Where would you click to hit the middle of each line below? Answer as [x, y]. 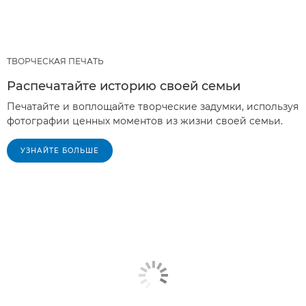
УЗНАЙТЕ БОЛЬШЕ [60, 151]
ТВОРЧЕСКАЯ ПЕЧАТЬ [55, 61]
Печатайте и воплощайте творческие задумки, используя [153, 107]
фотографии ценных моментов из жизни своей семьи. [145, 121]
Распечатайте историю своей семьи [124, 86]
